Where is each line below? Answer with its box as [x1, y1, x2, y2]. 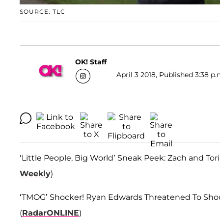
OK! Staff [75, 57, 107, 66]
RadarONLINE [22, 208, 79, 218]
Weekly [20, 169, 51, 179]
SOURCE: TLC [20, 8, 65, 16]
